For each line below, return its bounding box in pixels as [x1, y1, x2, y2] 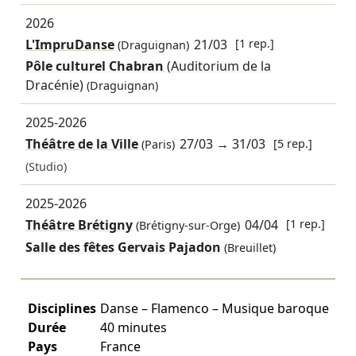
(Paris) [137, 137, 175, 153]
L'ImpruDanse [25, 35, 114, 53]
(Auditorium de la [166, 57, 271, 75]
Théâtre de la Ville [25, 135, 138, 153]
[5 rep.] [273, 135, 313, 151]
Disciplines [27, 300, 96, 318]
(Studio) [25, 158, 67, 174]
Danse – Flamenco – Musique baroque [99, 300, 329, 318]
